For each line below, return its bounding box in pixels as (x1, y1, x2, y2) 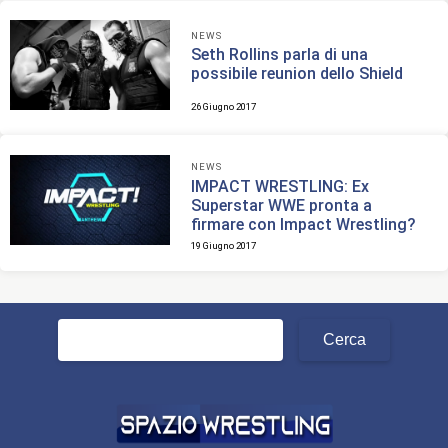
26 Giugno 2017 (191, 101, 257, 113)
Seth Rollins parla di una (191, 45, 369, 65)
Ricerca (57, 318, 110, 338)
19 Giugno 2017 (191, 239, 257, 251)
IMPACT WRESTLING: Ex (191, 176, 370, 196)
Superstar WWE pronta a (191, 195, 373, 215)
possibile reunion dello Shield (191, 64, 404, 84)
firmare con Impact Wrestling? (191, 214, 417, 234)
